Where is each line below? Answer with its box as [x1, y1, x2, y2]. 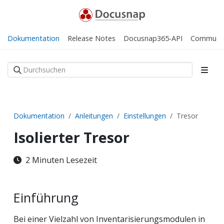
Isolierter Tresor [13, 127, 129, 147]
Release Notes [67, 33, 115, 43]
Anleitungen [75, 110, 113, 120]
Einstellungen [123, 110, 166, 120]
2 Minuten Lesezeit [21, 154, 101, 165]
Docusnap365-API [123, 33, 182, 43]
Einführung [13, 188, 78, 206]
